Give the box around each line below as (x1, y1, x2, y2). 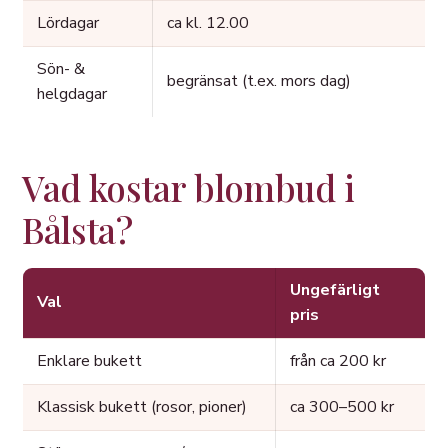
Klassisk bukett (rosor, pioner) (37, 396, 247, 419)
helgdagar (37, 83, 107, 106)
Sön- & (37, 58, 85, 81)
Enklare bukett (37, 350, 142, 373)
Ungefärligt (290, 279, 380, 302)
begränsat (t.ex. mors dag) (167, 70, 351, 93)
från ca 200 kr (290, 350, 386, 373)
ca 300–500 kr (290, 396, 394, 419)
